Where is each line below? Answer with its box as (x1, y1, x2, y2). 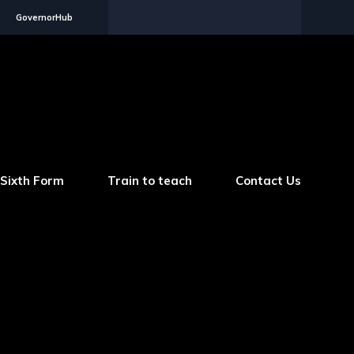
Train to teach (107, 173, 192, 189)
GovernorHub (15, 12, 73, 23)
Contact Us (235, 173, 301, 189)
